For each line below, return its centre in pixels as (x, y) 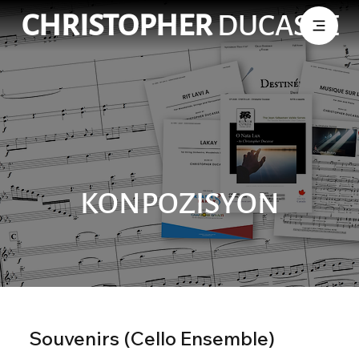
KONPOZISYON (179, 203)
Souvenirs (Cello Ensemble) (151, 338)
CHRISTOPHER (117, 26)
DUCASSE (278, 26)
